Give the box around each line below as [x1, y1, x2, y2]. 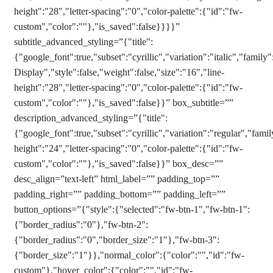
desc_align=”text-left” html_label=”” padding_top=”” [14, 174, 219, 184]
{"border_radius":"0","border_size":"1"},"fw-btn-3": [14, 235, 219, 245]
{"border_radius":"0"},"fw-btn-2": [14, 219, 148, 230]
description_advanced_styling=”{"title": [14, 113, 168, 123]
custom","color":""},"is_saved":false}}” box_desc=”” [14, 158, 223, 169]
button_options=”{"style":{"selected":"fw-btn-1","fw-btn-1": [14, 204, 250, 214]
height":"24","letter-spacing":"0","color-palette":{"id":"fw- [14, 143, 243, 154]
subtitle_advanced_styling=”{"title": [14, 37, 153, 47]
